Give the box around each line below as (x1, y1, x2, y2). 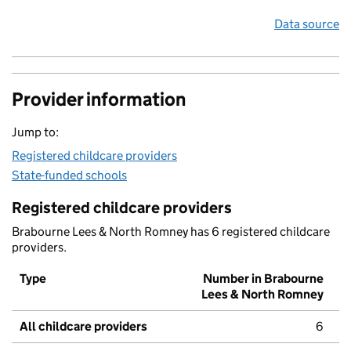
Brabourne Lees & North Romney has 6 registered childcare (12, 224, 330, 240)
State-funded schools (12, 168, 127, 183)
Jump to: (12, 125, 59, 140)
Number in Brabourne (203, 271, 324, 287)
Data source (274, 16, 339, 32)
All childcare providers (20, 319, 147, 335)
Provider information (12, 88, 186, 111)
